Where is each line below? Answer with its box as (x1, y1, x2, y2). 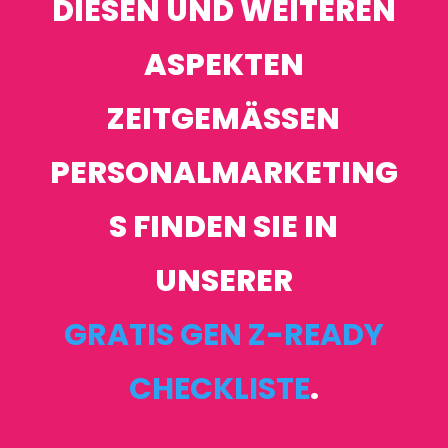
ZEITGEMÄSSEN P (107, 98, 341, 140)
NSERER (154, 260, 273, 302)
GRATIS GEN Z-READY (63, 314, 384, 356)
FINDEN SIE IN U (109, 206, 339, 248)
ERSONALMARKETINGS (49, 152, 398, 194)
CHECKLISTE (128, 368, 310, 410)
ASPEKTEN (143, 44, 304, 86)
